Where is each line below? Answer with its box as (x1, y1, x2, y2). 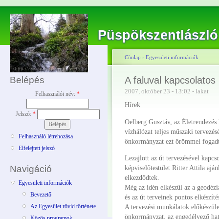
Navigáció (10, 163, 52, 174)
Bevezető (30, 191, 51, 198)
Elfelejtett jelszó (19, 145, 55, 152)
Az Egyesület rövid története (30, 203, 96, 210)
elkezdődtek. (125, 173, 159, 181)
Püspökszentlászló (98, 28, 218, 43)
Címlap (125, 54, 141, 60)
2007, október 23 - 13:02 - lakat (125, 88, 209, 95)
